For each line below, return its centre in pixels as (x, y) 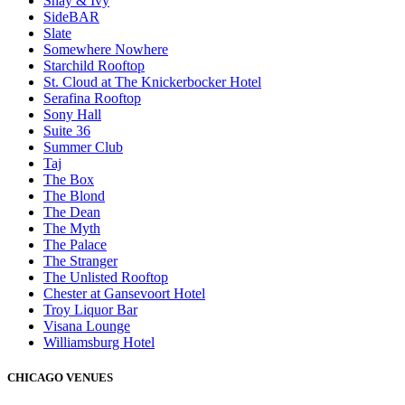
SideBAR (71, 17)
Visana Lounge (87, 326)
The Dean (72, 212)
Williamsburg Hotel (99, 343)
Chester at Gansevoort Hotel (124, 294)
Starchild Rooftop (94, 66)
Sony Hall (72, 115)
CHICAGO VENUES (60, 378)
